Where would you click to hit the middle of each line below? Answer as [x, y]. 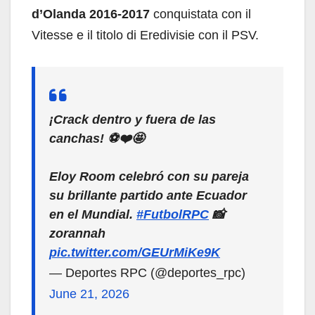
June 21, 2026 [89, 294]
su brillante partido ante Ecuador [148, 196]
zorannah [77, 234]
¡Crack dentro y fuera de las [133, 120]
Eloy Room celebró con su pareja [149, 177]
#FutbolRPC [173, 215]
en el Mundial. [93, 215]
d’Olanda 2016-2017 [91, 14]
